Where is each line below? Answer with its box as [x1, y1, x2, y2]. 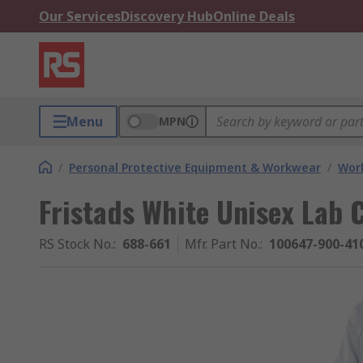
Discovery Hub [121, 7, 213, 25]
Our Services [39, 7, 121, 25]
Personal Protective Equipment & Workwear [69, 160, 321, 175]
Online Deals [213, 7, 295, 25]
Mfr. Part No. [185, 235, 260, 253]
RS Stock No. [39, 235, 113, 253]
